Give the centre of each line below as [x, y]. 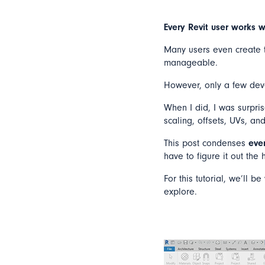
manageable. [191, 63]
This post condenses [206, 143]
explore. [180, 192]
